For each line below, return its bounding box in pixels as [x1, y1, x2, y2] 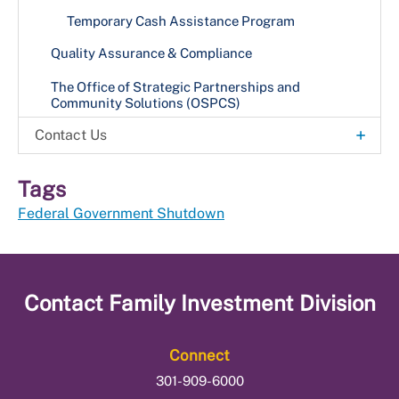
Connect [169, 346, 230, 365]
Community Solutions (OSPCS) [51, 95, 240, 111]
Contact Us [35, 126, 107, 144]
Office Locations [51, 159, 152, 175]
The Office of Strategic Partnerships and [51, 79, 300, 95]
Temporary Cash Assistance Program [67, 13, 295, 29]
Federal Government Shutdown [18, 205, 224, 223]
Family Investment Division [108, 290, 376, 316]
